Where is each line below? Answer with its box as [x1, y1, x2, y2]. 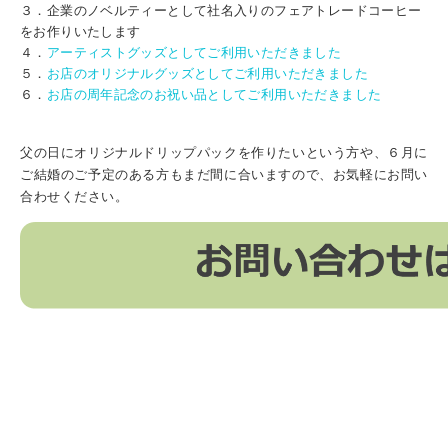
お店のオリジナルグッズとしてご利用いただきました [46, 65, 368, 81]
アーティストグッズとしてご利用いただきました [46, 44, 342, 60]
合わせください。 [20, 187, 129, 204]
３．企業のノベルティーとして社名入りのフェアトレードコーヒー [20, 2, 422, 18]
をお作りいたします [20, 23, 141, 39]
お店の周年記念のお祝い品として [46, 86, 248, 102]
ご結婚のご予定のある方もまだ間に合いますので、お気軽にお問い [20, 165, 428, 182]
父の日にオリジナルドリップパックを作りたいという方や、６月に [20, 143, 428, 160]
